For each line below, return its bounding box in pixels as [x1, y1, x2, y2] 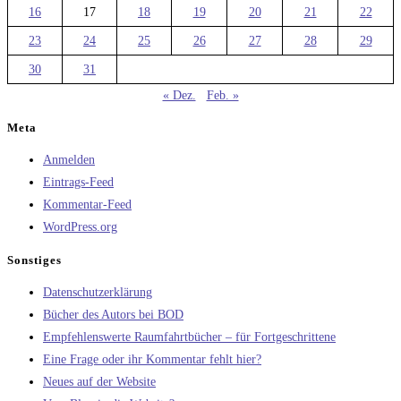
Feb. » [206, 88, 239, 102]
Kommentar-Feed [43, 198, 132, 212]
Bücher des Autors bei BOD [43, 307, 183, 321]
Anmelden [43, 153, 95, 167]
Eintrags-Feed [43, 175, 114, 190]
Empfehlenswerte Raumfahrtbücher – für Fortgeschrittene [43, 329, 336, 344]
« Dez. [162, 88, 196, 102]
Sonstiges [7, 252, 62, 267]
